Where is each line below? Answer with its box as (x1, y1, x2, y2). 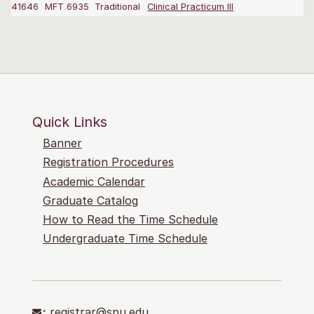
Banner (43, 136, 82, 151)
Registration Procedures (43, 155, 174, 170)
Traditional (95, 1, 141, 13)
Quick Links (32, 114, 107, 131)
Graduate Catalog (43, 193, 138, 207)
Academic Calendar (43, 174, 145, 189)
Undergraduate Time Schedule (43, 231, 207, 246)
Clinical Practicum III (147, 1, 234, 13)
